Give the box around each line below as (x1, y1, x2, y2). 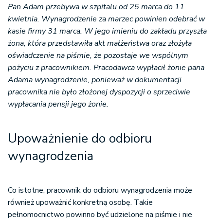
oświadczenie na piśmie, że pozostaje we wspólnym (8, 50, 188, 61)
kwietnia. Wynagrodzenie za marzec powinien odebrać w (8, 14, 205, 25)
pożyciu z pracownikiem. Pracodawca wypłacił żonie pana (8, 62, 204, 73)
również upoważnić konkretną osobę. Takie (8, 197, 153, 208)
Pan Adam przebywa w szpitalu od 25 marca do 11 (8, 1, 184, 13)
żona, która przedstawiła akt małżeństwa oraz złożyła (8, 38, 192, 49)
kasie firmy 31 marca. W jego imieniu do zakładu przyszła (8, 26, 207, 37)
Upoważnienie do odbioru (8, 130, 152, 147)
